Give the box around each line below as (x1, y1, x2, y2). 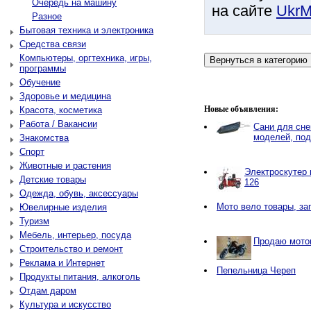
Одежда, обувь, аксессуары (19, 188, 138, 199)
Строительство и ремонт (19, 244, 123, 254)
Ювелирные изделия (19, 202, 107, 212)
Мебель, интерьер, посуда (19, 230, 131, 240)
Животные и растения (19, 160, 111, 171)
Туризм (19, 216, 49, 226)
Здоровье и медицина (19, 91, 111, 101)
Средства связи (19, 39, 86, 49)
